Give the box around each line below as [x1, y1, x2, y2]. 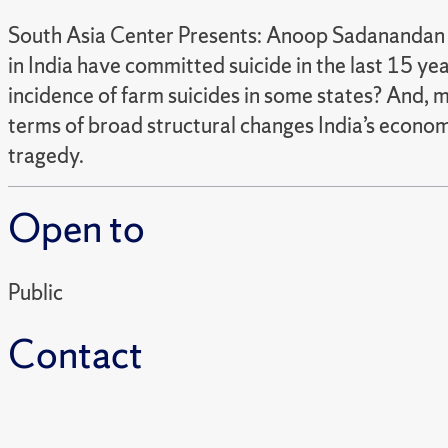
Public [8, 277, 63, 307]
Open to [8, 201, 145, 254]
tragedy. [8, 140, 84, 170]
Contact [8, 327, 143, 380]
